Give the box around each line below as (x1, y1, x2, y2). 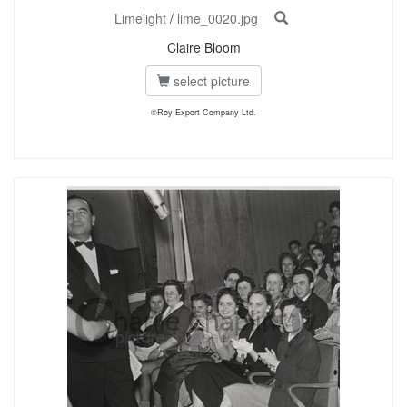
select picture (170, 72, 250, 90)
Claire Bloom (166, 38, 241, 56)
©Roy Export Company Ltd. (151, 106, 256, 118)
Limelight (114, 9, 166, 27)
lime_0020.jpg (176, 9, 258, 27)
